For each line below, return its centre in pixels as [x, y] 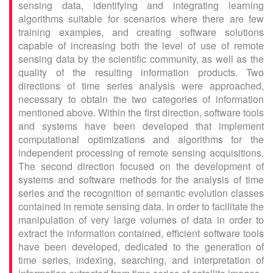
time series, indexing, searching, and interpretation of [141, 260]
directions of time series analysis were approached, [141, 86]
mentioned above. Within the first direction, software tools [141, 112]
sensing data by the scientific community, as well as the [141, 59]
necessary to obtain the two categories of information [141, 99]
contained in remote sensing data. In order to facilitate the [141, 206]
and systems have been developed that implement [141, 126]
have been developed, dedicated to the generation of [141, 246]
